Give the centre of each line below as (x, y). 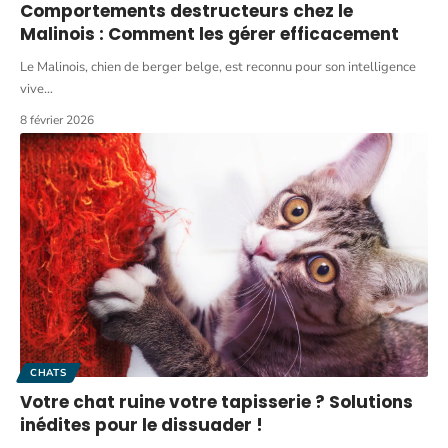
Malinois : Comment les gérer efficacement (209, 33)
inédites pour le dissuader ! (141, 425)
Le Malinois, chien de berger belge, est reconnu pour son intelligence (218, 66)
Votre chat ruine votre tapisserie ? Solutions (216, 402)
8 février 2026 (57, 119)
